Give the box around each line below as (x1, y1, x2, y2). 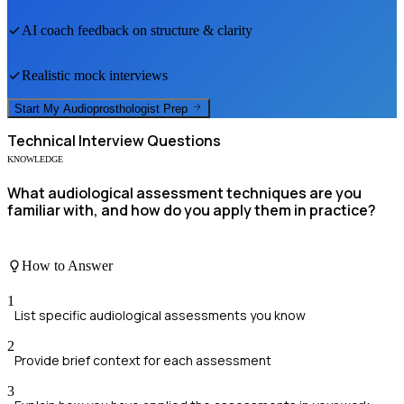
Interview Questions (76, 131, 221, 151)
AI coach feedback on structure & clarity (22, 22, 252, 38)
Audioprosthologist (63, 102, 160, 116)
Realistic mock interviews (22, 67, 168, 83)
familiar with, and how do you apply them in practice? (7, 200, 376, 221)
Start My (14, 102, 63, 116)
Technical (7, 131, 76, 151)
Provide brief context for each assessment (14, 352, 271, 370)
